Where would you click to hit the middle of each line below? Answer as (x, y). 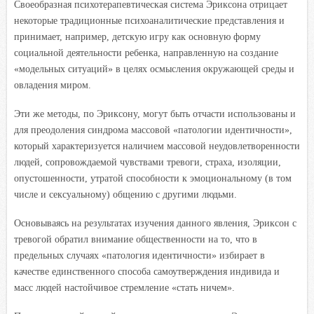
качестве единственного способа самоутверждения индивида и (147, 271)
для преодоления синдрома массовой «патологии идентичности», (153, 130)
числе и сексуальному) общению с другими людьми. (125, 194)
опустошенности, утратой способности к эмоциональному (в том (153, 178)
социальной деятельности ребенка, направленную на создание (146, 53)
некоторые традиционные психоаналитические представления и (149, 20)
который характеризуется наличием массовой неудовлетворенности (157, 146)
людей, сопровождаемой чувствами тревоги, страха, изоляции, (148, 162)
